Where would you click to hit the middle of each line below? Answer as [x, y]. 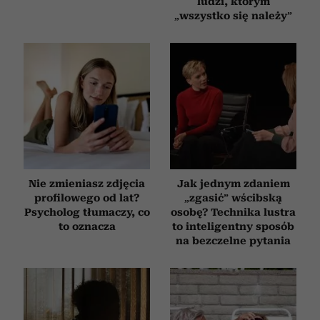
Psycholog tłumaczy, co [87, 212]
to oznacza [87, 226]
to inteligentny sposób [233, 226]
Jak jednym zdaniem [233, 183]
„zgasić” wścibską [233, 197]
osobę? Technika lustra [233, 212]
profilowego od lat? [87, 197]
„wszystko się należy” [233, 15]
